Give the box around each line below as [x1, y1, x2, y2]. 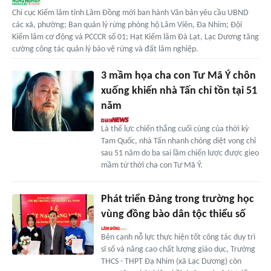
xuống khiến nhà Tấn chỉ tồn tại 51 [100, 85, 257, 97]
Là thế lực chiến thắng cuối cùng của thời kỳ [100, 124, 249, 134]
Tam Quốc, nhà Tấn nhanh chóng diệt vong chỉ [100, 136, 256, 146]
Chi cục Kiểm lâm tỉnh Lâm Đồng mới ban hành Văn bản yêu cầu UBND [12, 8, 249, 18]
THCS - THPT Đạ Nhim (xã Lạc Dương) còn [100, 256, 241, 266]
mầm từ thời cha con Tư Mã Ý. [100, 160, 203, 170]
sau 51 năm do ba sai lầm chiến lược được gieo [100, 148, 259, 158]
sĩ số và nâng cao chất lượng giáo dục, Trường [100, 244, 255, 254]
